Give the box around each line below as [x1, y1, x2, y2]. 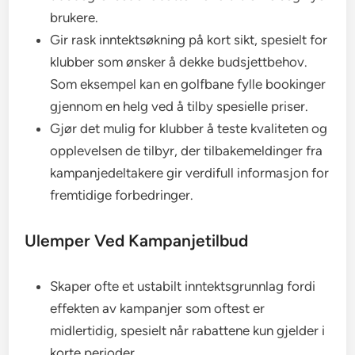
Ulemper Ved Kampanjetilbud [25, 230, 249, 250]
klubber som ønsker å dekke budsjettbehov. [50, 53, 308, 70]
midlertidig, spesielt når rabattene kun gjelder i [50, 322, 326, 338]
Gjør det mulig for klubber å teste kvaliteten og [50, 120, 328, 136]
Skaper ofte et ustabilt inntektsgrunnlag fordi [50, 277, 316, 294]
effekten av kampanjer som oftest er [50, 300, 265, 316]
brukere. [50, 9, 99, 25]
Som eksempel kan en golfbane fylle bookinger [50, 75, 326, 92]
